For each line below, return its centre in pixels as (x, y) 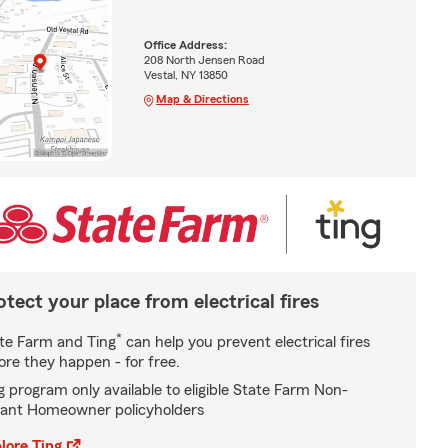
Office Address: (185, 44)
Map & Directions (202, 98)
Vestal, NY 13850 (185, 74)
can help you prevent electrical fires (246, 341)
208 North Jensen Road (204, 59)
